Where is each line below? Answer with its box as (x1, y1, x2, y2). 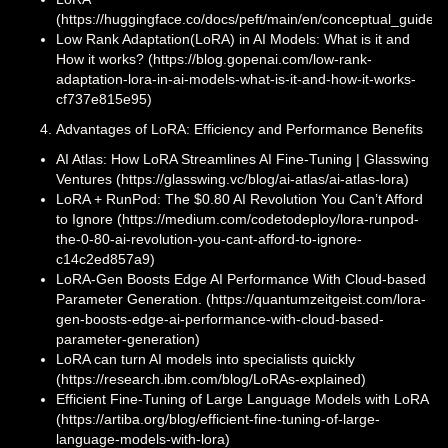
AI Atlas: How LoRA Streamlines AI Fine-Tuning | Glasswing (56, 151, 429, 168)
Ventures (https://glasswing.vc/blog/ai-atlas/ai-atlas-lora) (56, 171, 409, 188)
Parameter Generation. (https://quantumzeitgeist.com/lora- (56, 291, 426, 308)
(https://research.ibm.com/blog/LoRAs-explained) (56, 371, 366, 388)
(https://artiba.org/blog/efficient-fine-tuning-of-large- (56, 411, 380, 428)
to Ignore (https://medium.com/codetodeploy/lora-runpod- (56, 211, 419, 228)
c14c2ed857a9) (56, 251, 155, 268)
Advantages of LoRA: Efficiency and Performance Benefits (56, 121, 423, 138)
